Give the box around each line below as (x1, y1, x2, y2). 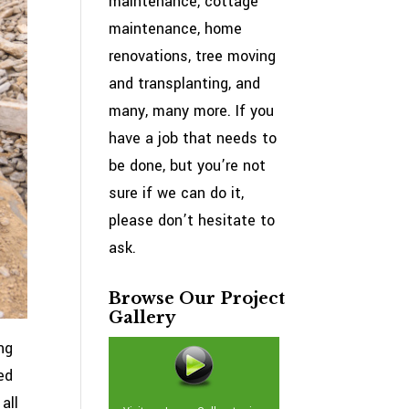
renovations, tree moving (109, 46, 277, 67)
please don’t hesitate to (109, 210, 276, 231)
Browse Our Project (109, 288, 286, 309)
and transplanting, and (109, 73, 261, 94)
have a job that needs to (109, 128, 278, 149)
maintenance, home (109, 18, 243, 39)
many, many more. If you (109, 100, 275, 121)
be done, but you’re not (109, 155, 267, 176)
